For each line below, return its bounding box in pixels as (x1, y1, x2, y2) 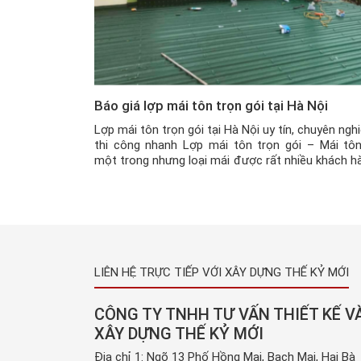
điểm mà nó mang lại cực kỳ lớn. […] (94, 183, 283, 198)
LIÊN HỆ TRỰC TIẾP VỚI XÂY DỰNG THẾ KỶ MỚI (94, 264, 349, 280)
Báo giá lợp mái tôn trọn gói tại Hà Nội (94, 97, 328, 114)
